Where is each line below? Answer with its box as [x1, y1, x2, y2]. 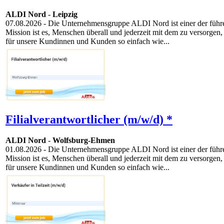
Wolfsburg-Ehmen [52, 136, 115, 145]
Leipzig [52, 10, 77, 19]
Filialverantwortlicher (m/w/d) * [5, 112, 172, 126]
